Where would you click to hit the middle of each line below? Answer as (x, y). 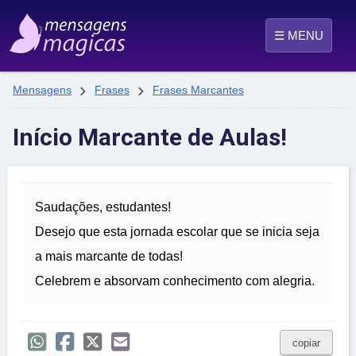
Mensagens (42, 90)
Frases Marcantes (198, 90)
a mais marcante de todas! (109, 257)
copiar (306, 343)
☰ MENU (299, 35)
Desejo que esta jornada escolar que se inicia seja (177, 232)
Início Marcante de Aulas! (150, 137)
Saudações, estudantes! (103, 207)
